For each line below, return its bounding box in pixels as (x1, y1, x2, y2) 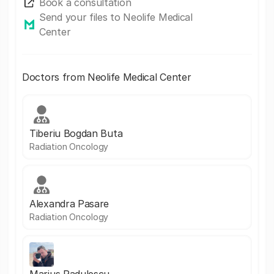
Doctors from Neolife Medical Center (22, 71, 191, 83)
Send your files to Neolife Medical (39, 11, 193, 23)
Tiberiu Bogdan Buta (29, 127, 123, 139)
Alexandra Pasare (29, 198, 109, 210)
